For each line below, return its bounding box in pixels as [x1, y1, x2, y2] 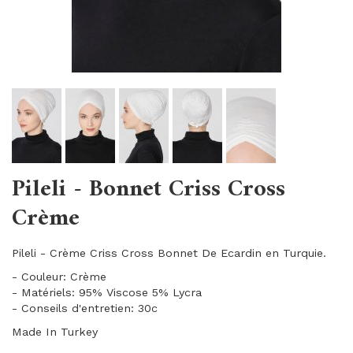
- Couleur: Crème [12, 270, 110, 283]
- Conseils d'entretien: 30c [12, 302, 158, 314]
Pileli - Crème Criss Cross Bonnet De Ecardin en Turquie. [12, 247, 326, 259]
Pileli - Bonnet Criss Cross [12, 169, 285, 210]
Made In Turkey [12, 325, 98, 338]
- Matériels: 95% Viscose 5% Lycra [12, 286, 202, 299]
